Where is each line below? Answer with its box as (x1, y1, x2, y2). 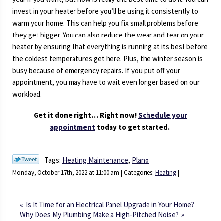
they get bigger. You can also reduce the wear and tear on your (12, 30, 204, 39)
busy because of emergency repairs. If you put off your (12, 65, 180, 75)
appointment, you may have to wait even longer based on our (12, 77, 200, 87)
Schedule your (138, 110, 187, 120)
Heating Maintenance (62, 155, 128, 165)
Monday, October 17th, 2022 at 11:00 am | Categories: (12, 168, 155, 177)
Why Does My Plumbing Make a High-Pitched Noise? (20, 210, 179, 220)
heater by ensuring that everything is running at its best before (12, 41, 208, 51)
